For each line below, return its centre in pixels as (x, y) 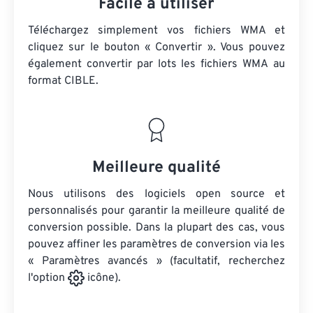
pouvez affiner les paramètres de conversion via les (156, 245)
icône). (103, 278)
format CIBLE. (63, 81)
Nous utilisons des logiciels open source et (156, 194)
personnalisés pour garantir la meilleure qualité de (156, 211)
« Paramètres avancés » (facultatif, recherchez (156, 261)
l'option (48, 278)
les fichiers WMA (225, 64)
